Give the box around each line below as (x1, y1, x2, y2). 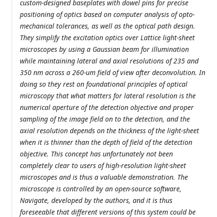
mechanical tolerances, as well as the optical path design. (20, 21, 195, 31)
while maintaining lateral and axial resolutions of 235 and (20, 56, 199, 66)
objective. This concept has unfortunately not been (20, 149, 173, 159)
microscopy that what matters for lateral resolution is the (20, 91, 196, 101)
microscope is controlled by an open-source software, (20, 184, 182, 194)
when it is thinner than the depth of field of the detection (20, 138, 192, 147)
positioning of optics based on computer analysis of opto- (20, 10, 195, 19)
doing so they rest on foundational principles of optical (20, 79, 187, 89)
